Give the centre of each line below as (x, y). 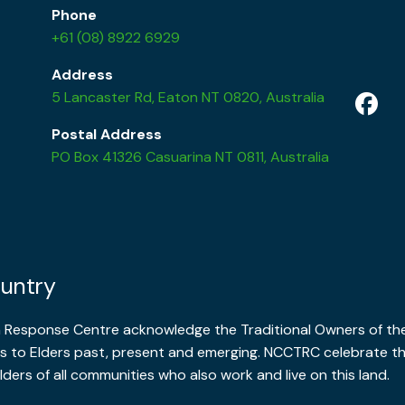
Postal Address (107, 134)
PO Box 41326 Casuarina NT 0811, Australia (191, 157)
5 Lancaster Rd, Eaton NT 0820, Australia (188, 97)
